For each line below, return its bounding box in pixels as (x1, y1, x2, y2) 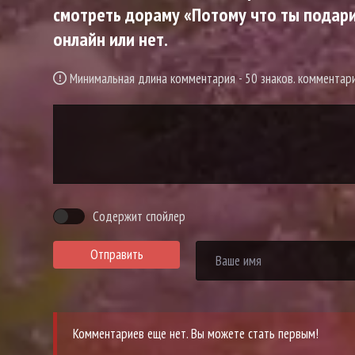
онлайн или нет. (53, 26, 168, 52)
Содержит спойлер (93, 207, 185, 225)
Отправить (90, 246, 143, 264)
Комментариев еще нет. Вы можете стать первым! (73, 324, 319, 342)
